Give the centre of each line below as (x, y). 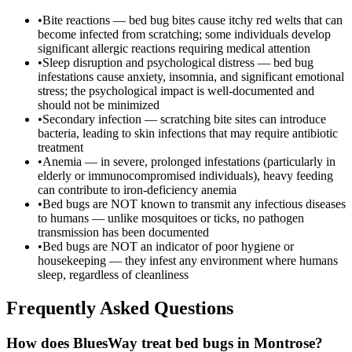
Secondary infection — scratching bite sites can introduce (184, 119)
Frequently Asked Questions (120, 308)
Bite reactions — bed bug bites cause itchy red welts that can (192, 20)
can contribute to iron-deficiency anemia (137, 189)
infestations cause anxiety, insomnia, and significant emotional (191, 76)
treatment (60, 147)
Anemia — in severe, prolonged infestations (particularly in (189, 161)
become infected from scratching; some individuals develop (184, 34)
